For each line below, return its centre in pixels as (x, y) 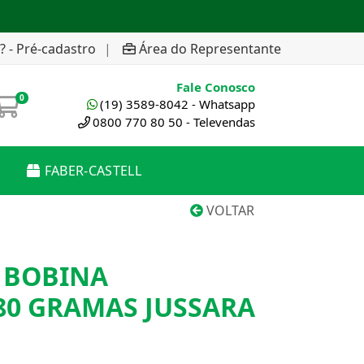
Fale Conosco (216, 87)
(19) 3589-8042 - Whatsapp (178, 104)
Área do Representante (210, 48)
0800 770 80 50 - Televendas (174, 122)
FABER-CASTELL (93, 171)
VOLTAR (229, 210)
